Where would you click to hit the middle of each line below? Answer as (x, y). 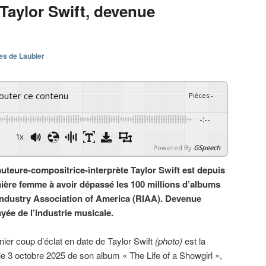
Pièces (199, 95)
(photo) (169, 241)
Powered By (172, 147)
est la (194, 241)
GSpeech (207, 147)
